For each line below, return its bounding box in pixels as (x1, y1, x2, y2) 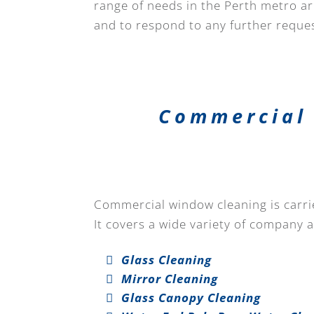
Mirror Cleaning (121, 270, 219, 287)
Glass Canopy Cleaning (121, 289, 261, 306)
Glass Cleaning (121, 251, 212, 268)
